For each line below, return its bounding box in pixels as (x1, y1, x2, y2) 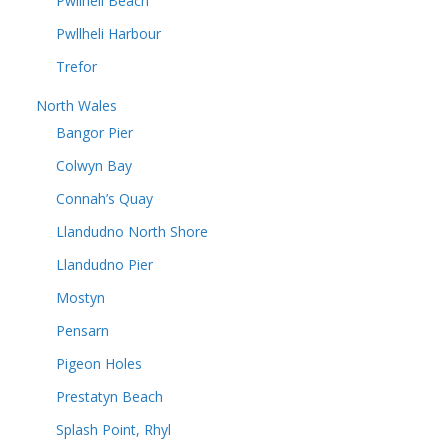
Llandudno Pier (56, 255, 153, 274)
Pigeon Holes (56, 354, 142, 373)
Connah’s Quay (56, 189, 153, 208)
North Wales (36, 96, 117, 115)
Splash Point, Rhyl (56, 420, 171, 439)
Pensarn (56, 321, 109, 340)
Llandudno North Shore (56, 222, 208, 241)
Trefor (56, 57, 97, 76)
